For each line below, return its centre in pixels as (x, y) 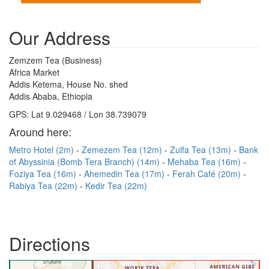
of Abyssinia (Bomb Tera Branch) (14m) (86, 162)
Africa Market (34, 72)
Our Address (60, 38)
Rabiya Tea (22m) (44, 186)
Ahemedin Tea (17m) (125, 174)
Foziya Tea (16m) (44, 174)
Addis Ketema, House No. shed (68, 84)
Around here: (40, 131)
